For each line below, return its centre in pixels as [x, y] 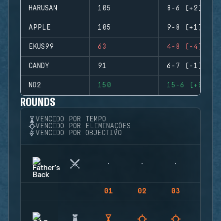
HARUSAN [43, 8]
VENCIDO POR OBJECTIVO [79, 133]
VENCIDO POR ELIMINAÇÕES [83, 126]
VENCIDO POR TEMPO [71, 119]
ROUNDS [38, 101]
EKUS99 [41, 47]
